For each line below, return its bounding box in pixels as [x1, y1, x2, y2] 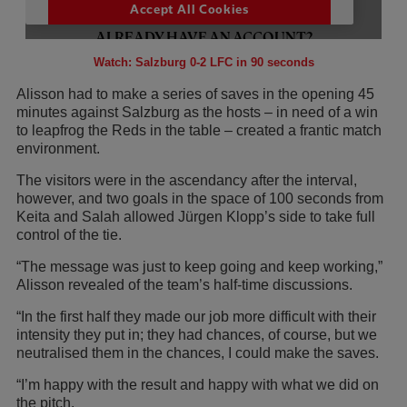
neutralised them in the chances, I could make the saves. [16, 345, 379, 362]
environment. [16, 141, 100, 157]
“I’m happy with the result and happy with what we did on [16, 377, 379, 393]
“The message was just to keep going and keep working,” [16, 259, 382, 275]
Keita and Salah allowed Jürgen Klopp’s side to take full [16, 209, 375, 225]
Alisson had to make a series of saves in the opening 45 [16, 86, 374, 103]
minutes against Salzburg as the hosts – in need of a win [16, 104, 378, 121]
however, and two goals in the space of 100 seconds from [16, 191, 383, 207]
